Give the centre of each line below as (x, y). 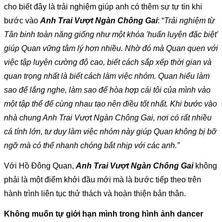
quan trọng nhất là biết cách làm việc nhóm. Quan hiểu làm (107, 76)
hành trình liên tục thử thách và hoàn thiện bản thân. (95, 193)
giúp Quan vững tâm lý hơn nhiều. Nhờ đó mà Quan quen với (111, 48)
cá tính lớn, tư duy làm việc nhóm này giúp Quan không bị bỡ (110, 131)
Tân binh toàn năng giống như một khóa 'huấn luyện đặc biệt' (111, 34)
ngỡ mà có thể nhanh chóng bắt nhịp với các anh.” (92, 145)
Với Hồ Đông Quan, (40, 166)
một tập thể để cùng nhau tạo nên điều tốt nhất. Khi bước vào (111, 104)
